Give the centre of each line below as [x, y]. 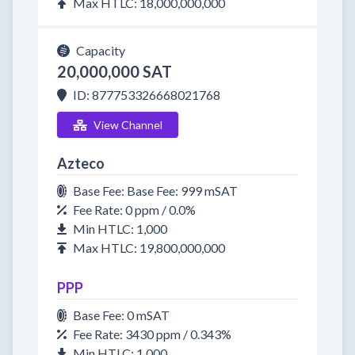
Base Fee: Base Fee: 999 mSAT [155, 191]
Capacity [101, 50]
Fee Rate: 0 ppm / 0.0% [134, 210]
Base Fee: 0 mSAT [121, 315]
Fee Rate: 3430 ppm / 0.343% [152, 334]
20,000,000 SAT [115, 71]
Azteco [81, 163]
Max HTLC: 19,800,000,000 [149, 248]
